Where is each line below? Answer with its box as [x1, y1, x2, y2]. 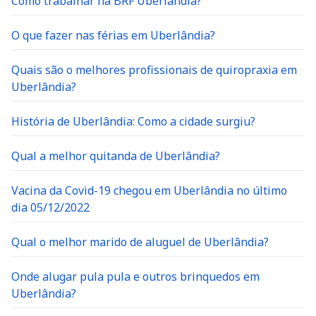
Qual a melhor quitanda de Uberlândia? [11, 148, 220, 164]
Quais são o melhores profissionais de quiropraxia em [11, 62, 297, 78]
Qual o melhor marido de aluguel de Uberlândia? [11, 234, 269, 250]
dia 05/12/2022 [11, 200, 90, 215]
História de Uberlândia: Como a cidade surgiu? [11, 114, 255, 129]
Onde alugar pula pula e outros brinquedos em [11, 269, 260, 284]
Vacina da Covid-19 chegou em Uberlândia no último [11, 183, 287, 198]
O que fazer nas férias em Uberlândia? [11, 28, 215, 43]
